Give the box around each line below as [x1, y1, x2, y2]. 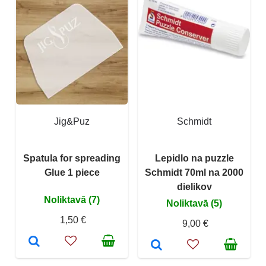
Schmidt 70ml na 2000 [145, 167, 243, 178]
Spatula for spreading [23, 153, 121, 163]
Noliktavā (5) [166, 198, 222, 208]
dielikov [176, 181, 212, 192]
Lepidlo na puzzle [154, 153, 234, 163]
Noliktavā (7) [44, 194, 100, 205]
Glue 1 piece [44, 167, 100, 178]
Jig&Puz [54, 116, 90, 126]
